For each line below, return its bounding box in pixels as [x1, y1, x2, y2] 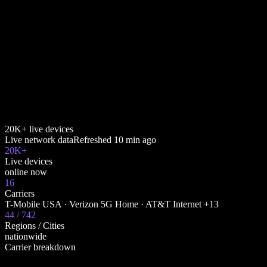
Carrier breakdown [5, 242, 76, 253]
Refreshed [73, 135, 114, 145]
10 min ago [114, 135, 156, 145]
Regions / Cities [5, 221, 64, 231]
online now [5, 167, 47, 178]
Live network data [5, 135, 73, 145]
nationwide [5, 231, 46, 242]
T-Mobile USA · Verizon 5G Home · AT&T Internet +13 [5, 199, 219, 210]
